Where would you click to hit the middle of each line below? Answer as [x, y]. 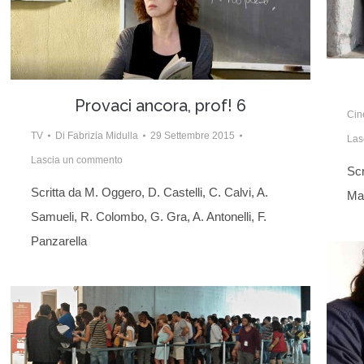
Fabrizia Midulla [103, 136]
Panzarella [59, 241]
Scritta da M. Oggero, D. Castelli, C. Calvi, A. [149, 193]
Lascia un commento [77, 160]
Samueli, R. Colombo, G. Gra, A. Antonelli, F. [149, 217]
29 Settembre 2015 [193, 136]
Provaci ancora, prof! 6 [160, 106]
